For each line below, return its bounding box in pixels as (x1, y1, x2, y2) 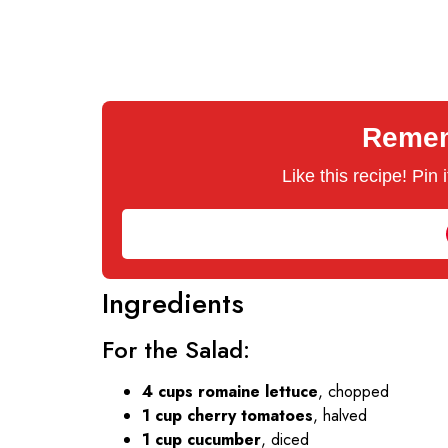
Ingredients (102, 282, 244, 324)
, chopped (318, 379, 389, 403)
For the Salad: (102, 331, 250, 367)
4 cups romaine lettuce (142, 379, 318, 403)
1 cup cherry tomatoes (142, 403, 313, 427)
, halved (313, 403, 367, 427)
